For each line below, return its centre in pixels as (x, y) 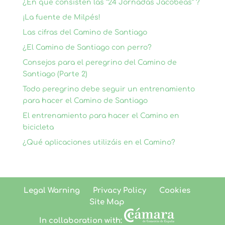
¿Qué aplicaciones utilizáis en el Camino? (99, 142)
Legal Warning (51, 191)
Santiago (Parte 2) (55, 74)
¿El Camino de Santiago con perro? (87, 47)
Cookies (175, 191)
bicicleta (38, 127)
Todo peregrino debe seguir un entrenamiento (108, 89)
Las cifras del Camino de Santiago (85, 32)
